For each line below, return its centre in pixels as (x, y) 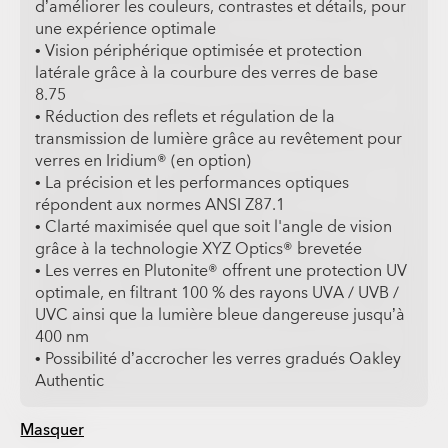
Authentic (70, 381)
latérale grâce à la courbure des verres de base (207, 73)
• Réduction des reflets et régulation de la (185, 117)
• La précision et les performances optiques (192, 183)
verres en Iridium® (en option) (143, 161)
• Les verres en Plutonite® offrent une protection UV (221, 271)
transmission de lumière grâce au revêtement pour (219, 139)
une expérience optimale (126, 29)
